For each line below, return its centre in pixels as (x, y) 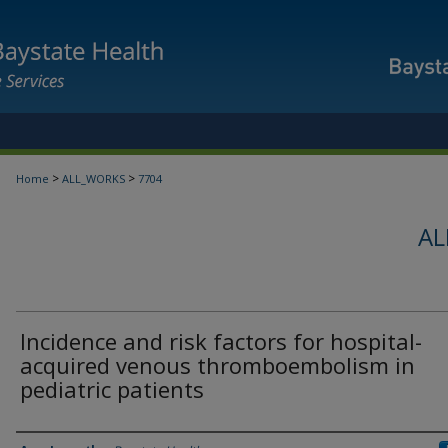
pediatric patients (112, 389)
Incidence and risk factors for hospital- (221, 341)
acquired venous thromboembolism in (217, 365)
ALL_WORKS (93, 178)
